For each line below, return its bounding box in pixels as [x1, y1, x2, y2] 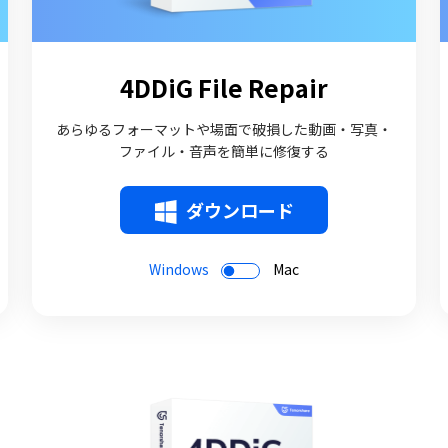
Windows [148, 259, 209, 279]
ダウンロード [185, 197, 294, 223]
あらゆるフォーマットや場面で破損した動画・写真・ [55, 119, 392, 139]
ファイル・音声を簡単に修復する [118, 141, 329, 161]
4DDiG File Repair [119, 70, 328, 105]
